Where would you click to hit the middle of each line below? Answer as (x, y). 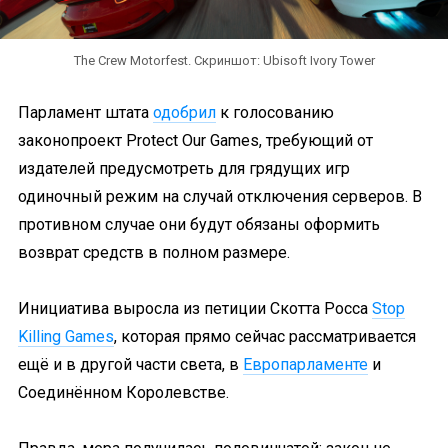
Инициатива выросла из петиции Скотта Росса (195, 308)
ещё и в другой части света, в (130, 364)
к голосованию (275, 112)
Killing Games (66, 336)
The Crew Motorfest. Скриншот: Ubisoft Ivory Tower (224, 60)
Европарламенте (305, 364)
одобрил (184, 112)
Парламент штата (85, 112)
